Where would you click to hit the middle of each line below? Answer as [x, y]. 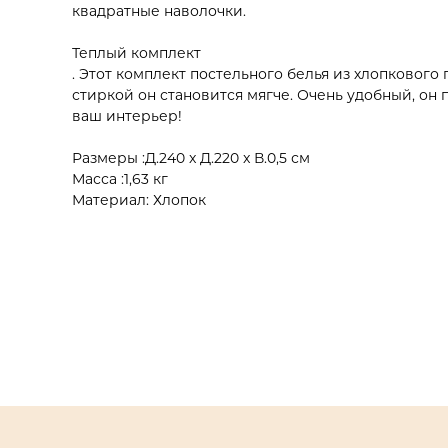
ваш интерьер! [127, 115]
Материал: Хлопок [139, 199]
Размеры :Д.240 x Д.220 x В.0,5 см [191, 157]
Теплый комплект [136, 52]
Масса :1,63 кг [120, 178]
